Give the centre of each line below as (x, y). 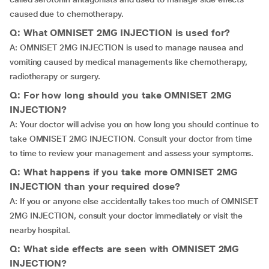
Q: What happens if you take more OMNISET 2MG (124, 172)
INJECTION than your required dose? (95, 186)
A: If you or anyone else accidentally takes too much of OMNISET (134, 201)
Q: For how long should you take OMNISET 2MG (121, 95)
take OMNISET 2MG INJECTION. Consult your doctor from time (131, 139)
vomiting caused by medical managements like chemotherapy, (128, 62)
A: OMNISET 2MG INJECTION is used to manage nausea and (126, 47)
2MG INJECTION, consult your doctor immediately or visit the (126, 216)
